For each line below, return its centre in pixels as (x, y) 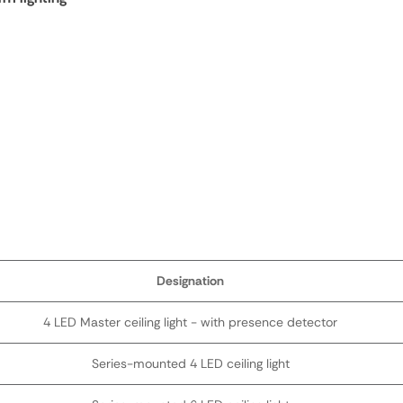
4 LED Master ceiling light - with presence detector (190, 322)
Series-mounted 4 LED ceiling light (190, 363)
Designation (190, 281)
